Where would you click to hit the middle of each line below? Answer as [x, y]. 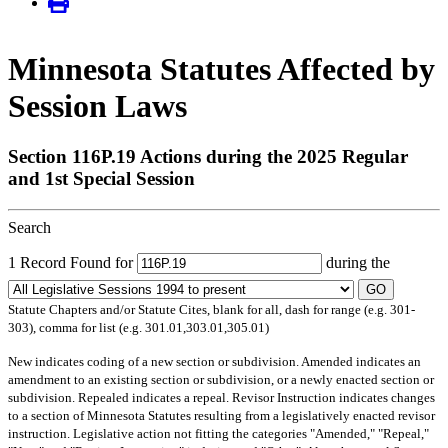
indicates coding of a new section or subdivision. [166, 361]
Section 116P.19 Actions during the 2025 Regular [208, 157]
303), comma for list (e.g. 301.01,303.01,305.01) [138, 327]
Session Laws [97, 105]
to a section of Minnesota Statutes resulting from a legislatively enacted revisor [221, 415]
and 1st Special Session [101, 179]
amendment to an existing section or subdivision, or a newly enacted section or [221, 379]
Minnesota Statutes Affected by [221, 68]
